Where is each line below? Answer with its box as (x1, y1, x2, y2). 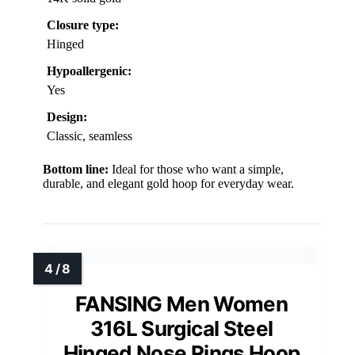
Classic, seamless (47, 128, 132, 143)
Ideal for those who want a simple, (109, 162, 284, 176)
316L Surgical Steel (90, 315, 273, 341)
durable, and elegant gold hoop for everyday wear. (43, 176, 294, 190)
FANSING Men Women (75, 291, 288, 316)
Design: (47, 109, 87, 124)
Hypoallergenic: (47, 63, 132, 78)
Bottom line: (43, 162, 109, 176)
